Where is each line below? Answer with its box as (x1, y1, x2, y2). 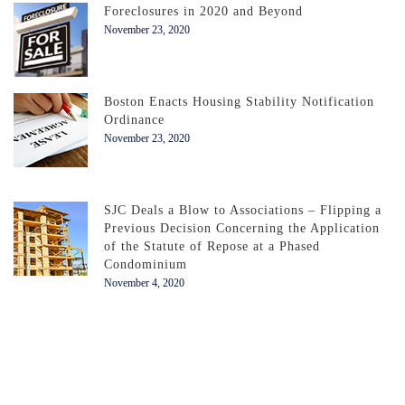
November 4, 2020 (104, 276, 184, 289)
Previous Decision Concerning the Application (104, 221, 380, 235)
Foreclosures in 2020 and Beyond (104, 4, 303, 18)
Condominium (104, 257, 187, 271)
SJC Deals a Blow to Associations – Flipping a (104, 202, 381, 217)
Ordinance (104, 112, 165, 127)
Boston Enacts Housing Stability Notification (104, 94, 374, 108)
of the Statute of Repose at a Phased (104, 239, 320, 253)
